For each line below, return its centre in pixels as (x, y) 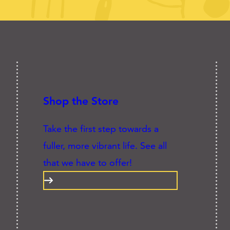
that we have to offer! (88, 162)
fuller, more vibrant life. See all (105, 145)
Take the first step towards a (101, 128)
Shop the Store (81, 101)
